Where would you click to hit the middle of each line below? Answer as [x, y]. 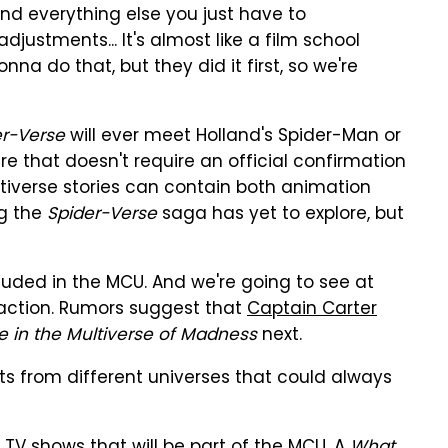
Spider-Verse [102, 215]
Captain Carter [312, 310]
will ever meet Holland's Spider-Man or [233, 137]
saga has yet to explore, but [280, 215]
